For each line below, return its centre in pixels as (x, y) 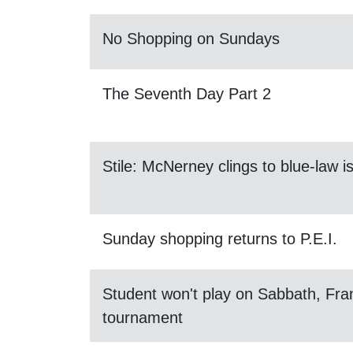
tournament (143, 318)
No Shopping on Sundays (191, 39)
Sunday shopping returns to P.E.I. (220, 239)
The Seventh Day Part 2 (187, 94)
